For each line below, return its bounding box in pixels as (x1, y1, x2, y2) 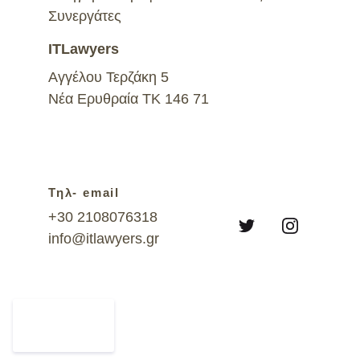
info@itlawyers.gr (48, 231, 159, 247)
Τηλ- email (48, 186, 120, 199)
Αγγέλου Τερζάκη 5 (48, 69, 169, 85)
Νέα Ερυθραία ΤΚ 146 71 (48, 91, 209, 107)
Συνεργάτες (48, 8, 129, 24)
